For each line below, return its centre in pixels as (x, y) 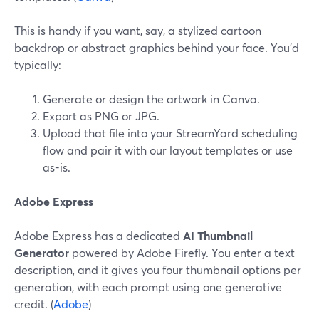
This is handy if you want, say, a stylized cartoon (138, 30)
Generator (42, 252)
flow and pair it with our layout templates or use (168, 150)
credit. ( (34, 304)
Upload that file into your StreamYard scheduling (170, 133)
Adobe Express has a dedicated (99, 235)
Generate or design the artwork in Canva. (151, 99)
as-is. (57, 167)
